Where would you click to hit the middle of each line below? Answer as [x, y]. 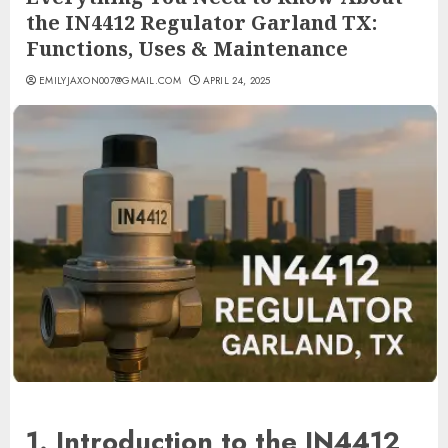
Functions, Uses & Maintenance [187, 48]
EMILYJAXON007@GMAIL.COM [110, 80]
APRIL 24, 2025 [236, 80]
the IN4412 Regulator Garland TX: [201, 22]
